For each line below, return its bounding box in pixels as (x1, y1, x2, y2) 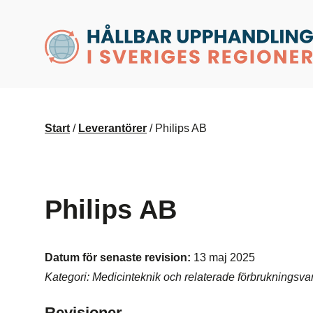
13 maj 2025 (194, 252, 255, 263)
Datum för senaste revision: (45, 252, 194, 263)
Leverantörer (78, 122, 147, 134)
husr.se (44, 24, 83, 36)
